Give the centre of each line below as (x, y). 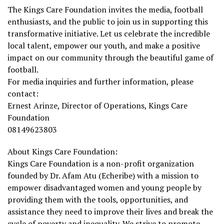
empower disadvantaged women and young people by (104, 187)
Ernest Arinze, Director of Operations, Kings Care (97, 105)
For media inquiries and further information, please (100, 81)
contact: (23, 93)
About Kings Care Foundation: (62, 151)
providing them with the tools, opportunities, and (98, 199)
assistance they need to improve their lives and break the (110, 211)
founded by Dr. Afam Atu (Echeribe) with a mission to (103, 175)
